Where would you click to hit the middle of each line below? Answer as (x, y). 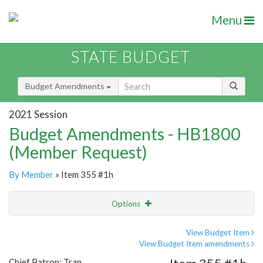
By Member (31, 175)
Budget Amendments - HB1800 (125, 134)
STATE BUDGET (131, 57)
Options (127, 204)
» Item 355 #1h (83, 175)
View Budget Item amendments (195, 244)
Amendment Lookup (49, 252)
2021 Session (38, 114)
